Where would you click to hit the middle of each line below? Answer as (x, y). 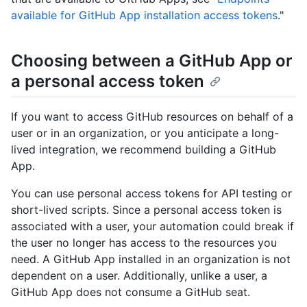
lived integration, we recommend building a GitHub (144, 150)
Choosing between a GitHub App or (152, 61)
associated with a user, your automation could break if (152, 226)
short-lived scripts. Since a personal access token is (146, 210)
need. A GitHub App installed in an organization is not (151, 259)
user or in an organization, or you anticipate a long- (145, 133)
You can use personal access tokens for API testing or (151, 194)
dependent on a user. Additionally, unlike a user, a (139, 276)
